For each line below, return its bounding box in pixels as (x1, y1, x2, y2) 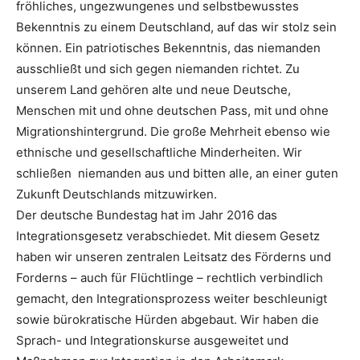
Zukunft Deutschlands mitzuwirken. (16, 186, 217, 202)
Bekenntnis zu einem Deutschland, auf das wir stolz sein (16, 19, 337, 35)
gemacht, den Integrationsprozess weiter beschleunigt (16, 291, 327, 307)
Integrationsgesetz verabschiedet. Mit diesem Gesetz (16, 228, 320, 244)
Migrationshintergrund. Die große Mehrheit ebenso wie (16, 124, 330, 140)
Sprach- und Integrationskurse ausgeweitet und (16, 333, 288, 349)
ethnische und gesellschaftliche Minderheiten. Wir (16, 145, 302, 161)
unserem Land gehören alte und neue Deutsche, (16, 82, 291, 98)
